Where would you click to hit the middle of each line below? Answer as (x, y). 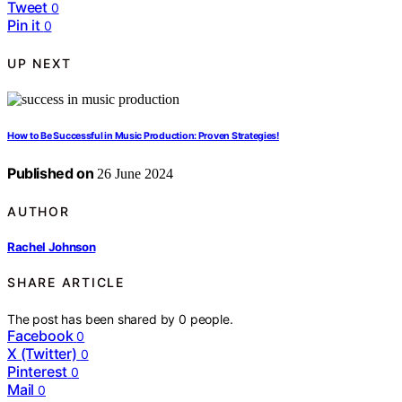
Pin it (24, 26)
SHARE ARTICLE (66, 283)
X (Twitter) (42, 353)
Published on (51, 174)
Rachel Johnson (52, 246)
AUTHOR (39, 211)
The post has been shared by (93, 319)
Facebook (40, 335)
